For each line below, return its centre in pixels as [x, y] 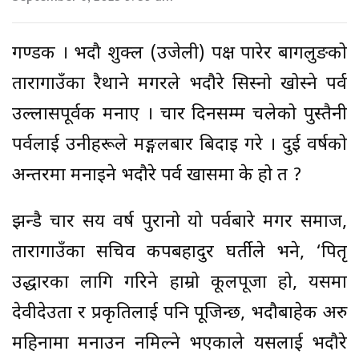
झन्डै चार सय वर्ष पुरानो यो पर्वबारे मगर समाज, [179, 223]
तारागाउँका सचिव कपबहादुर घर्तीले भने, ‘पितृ [179, 253]
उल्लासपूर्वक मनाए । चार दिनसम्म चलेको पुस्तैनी [179, 115]
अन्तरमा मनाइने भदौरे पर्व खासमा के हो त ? [157, 176]
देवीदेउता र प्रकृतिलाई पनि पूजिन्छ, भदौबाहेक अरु [179, 314]
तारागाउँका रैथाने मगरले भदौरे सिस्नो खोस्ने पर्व [179, 85]
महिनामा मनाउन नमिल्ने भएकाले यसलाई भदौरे [179, 345]
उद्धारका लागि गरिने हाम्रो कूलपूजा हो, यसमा [179, 284]
